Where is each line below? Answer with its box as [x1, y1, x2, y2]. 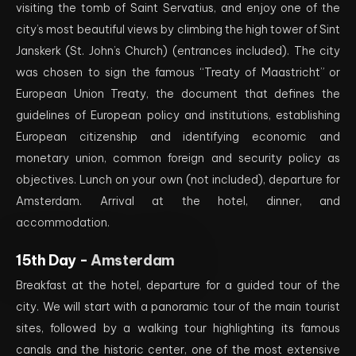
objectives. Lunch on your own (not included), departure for [16, 172, 340, 187]
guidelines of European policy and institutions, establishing [16, 108, 340, 122]
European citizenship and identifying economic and [16, 130, 340, 144]
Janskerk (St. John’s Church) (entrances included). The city [16, 44, 340, 58]
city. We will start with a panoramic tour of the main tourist [16, 300, 340, 314]
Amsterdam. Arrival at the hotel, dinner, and [16, 194, 340, 208]
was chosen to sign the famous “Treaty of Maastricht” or [16, 65, 340, 79]
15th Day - [16, 251, 91, 269]
